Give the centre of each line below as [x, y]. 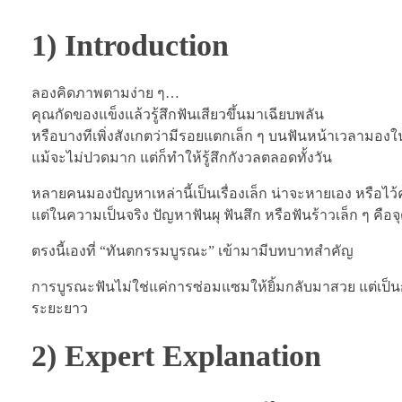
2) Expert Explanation [176, 356]
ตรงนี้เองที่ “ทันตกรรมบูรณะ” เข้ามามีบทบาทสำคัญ [192, 251]
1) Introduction [130, 45]
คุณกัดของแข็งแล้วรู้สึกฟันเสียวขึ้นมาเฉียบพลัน [178, 115]
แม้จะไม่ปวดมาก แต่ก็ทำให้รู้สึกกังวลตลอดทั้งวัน [182, 158]
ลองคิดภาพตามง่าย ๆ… [105, 93]
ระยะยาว [60, 309]
